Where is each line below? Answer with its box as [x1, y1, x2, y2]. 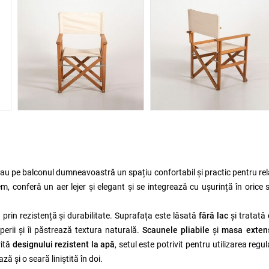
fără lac [199, 211, 228, 220]
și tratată [228, 211, 268, 220]
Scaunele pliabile [142, 225, 210, 235]
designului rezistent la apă [13, 240, 115, 249]
